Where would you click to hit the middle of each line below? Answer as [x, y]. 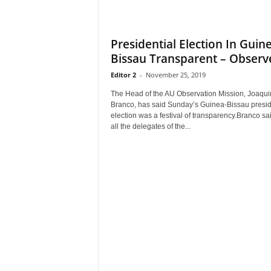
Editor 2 [123, 75]
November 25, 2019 [175, 75]
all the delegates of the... [150, 126]
